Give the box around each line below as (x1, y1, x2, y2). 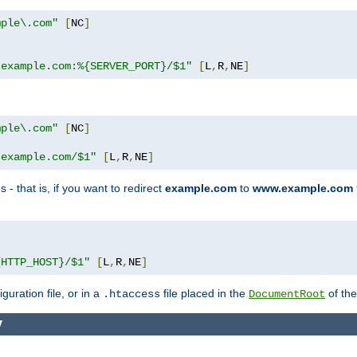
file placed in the (160, 286, 249, 300)
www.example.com (253, 181, 353, 194)
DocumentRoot (249, 287, 325, 300)
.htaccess (103, 287, 160, 300)
